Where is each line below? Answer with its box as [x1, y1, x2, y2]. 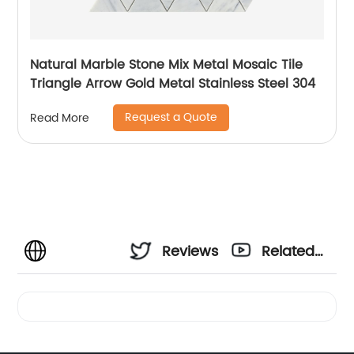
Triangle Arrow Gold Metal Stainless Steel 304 [30, 73, 316, 94]
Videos [262, 283, 309, 306]
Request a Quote [125, 108, 218, 126]
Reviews [162, 240, 219, 263]
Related [262, 240, 315, 263]
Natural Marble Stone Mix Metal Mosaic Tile [30, 55, 303, 75]
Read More [30, 108, 90, 127]
